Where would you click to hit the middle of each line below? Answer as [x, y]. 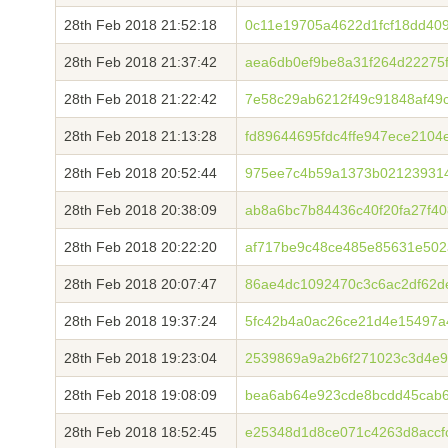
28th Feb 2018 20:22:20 [140, 247]
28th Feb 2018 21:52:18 [140, 25]
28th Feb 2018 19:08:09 [140, 395]
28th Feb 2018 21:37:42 [140, 62]
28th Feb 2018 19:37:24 [140, 321]
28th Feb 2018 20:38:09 [140, 210]
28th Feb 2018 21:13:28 [140, 136]
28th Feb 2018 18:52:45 [140, 432]
